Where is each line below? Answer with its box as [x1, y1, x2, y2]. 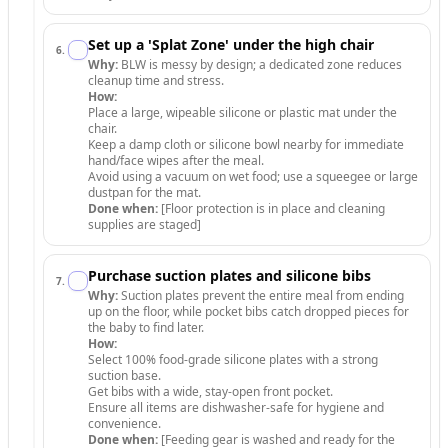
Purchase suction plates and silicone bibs [88, 266, 371, 285]
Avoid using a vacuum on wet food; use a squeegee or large [88, 168, 418, 185]
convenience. [88, 415, 161, 432]
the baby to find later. [88, 319, 204, 336]
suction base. [88, 367, 161, 384]
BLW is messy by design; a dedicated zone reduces [118, 56, 402, 73]
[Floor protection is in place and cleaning [158, 200, 385, 217]
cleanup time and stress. [88, 72, 224, 89]
